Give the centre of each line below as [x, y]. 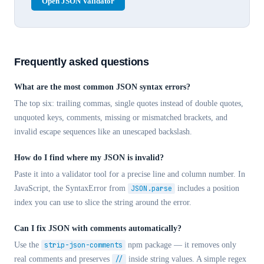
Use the [28, 245]
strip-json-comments [83, 245]
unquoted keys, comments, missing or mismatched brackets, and [121, 118]
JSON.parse [151, 189]
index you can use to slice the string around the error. [103, 202]
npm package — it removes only [181, 245]
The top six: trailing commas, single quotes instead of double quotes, [129, 103]
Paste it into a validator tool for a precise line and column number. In [130, 174]
